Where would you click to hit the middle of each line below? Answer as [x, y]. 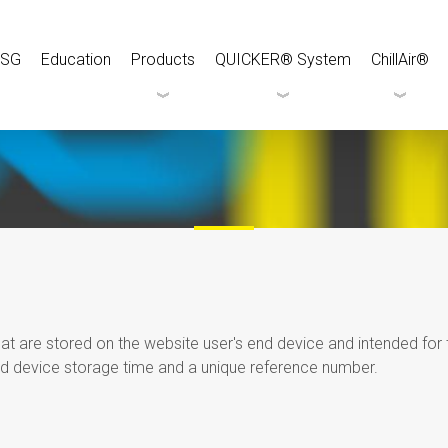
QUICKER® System [283, 59]
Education [76, 59]
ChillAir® [400, 59]
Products [163, 59]
